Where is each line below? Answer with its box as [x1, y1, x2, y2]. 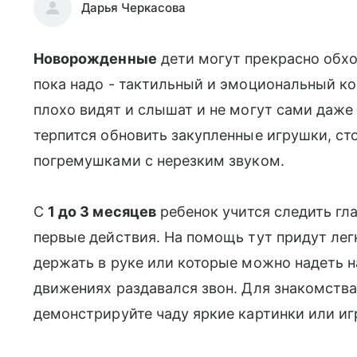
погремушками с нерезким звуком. [33, 152, 284, 169]
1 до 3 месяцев [48, 203, 156, 220]
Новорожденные [33, 50, 157, 67]
